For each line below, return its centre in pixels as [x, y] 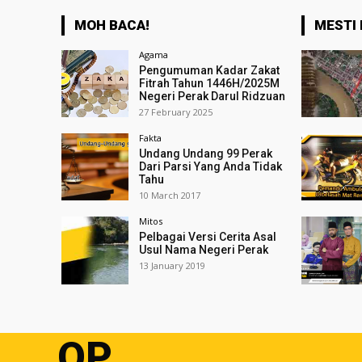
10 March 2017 [170, 196]
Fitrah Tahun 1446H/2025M [210, 83]
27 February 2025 [176, 112]
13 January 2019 [173, 266]
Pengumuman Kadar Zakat [210, 70]
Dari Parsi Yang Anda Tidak [211, 167]
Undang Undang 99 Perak [206, 154]
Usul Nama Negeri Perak [204, 250]
